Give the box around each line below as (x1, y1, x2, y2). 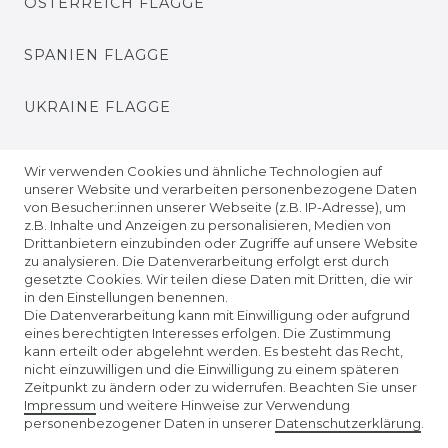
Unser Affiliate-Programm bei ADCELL (73, 369, 375, 388)
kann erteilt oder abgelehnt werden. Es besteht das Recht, (24, 343, 403, 359)
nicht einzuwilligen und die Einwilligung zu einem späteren (24, 361, 399, 377)
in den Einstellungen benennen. (24, 289, 228, 305)
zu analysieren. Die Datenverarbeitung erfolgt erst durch (24, 253, 389, 269)
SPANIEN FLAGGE (24, 46, 170, 64)
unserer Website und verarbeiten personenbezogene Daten (24, 181, 417, 197)
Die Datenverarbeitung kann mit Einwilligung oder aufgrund (24, 307, 410, 323)
